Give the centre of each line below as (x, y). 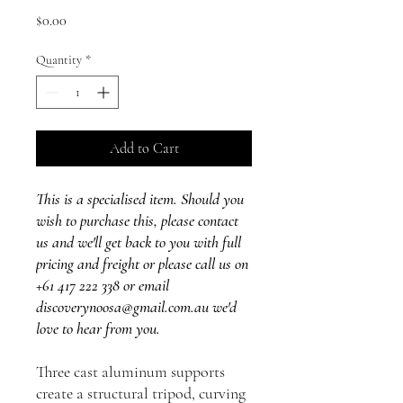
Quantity (59, 60)
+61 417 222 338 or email (103, 285)
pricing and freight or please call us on (142, 264)
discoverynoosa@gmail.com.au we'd (136, 307)
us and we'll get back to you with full (139, 242)
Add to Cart (144, 148)
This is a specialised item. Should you (140, 199)
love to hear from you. (98, 328)
